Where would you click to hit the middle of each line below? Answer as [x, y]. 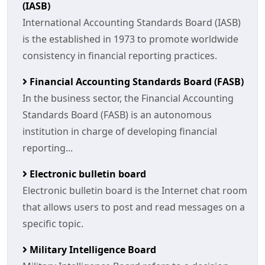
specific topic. [53, 224]
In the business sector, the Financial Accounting [128, 98]
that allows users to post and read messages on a [134, 207]
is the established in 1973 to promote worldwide [130, 39]
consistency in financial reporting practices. [120, 56]
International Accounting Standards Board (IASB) [132, 22]
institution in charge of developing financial [120, 131]
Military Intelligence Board [92, 250]
